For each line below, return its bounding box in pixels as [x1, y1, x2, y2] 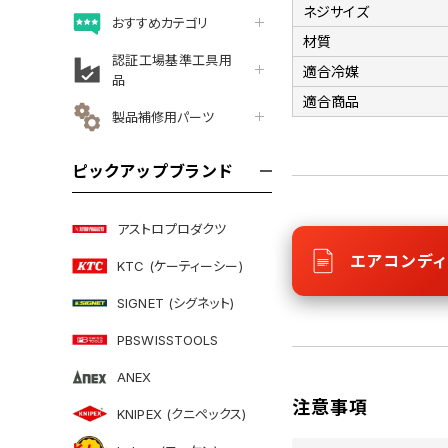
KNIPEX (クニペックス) [117, 405, 246, 422]
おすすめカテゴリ [112, 14, 208, 31]
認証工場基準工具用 [112, 51, 232, 68]
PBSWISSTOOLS [117, 331, 219, 348]
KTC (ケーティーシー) [117, 257, 243, 274]
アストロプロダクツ [117, 220, 227, 237]
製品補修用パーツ [112, 108, 214, 125]
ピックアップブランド [72, 161, 234, 181]
